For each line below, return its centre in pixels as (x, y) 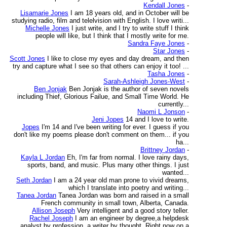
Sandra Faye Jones (156, 43)
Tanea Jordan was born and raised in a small (124, 195)
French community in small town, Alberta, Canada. (115, 203)
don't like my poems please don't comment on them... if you (101, 135)
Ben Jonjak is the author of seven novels (129, 89)
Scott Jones (27, 59)
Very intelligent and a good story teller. (133, 211)
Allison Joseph (53, 211)
